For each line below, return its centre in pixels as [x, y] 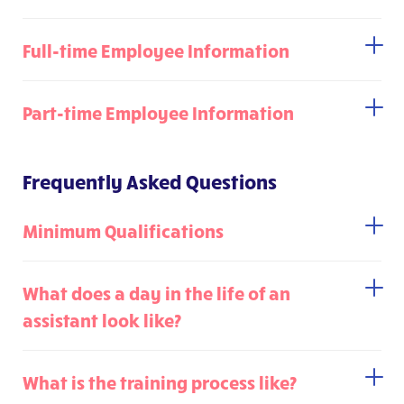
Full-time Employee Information [156, 50]
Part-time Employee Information [158, 113]
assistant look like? [102, 320]
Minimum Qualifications [123, 231]
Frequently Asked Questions [150, 181]
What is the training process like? [160, 382]
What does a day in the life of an [156, 293]
